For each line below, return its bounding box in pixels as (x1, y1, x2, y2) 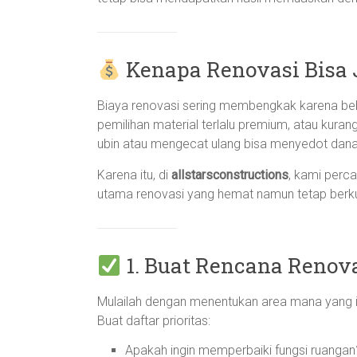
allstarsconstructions (171, 167, 288, 182)
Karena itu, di (97, 167, 171, 182)
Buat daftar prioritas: (97, 313, 210, 328)
